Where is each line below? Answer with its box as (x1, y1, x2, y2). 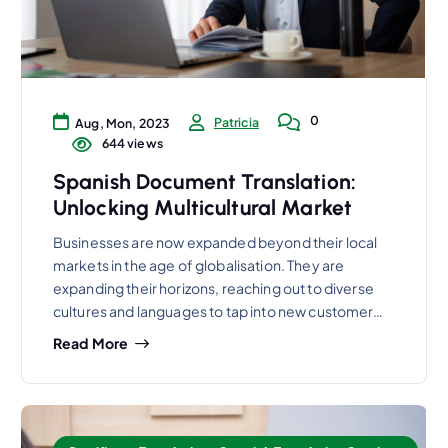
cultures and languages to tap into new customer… (52, 301, 383, 320)
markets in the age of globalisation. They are (52, 255, 345, 274)
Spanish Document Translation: (52, 168, 356, 194)
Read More (52, 334, 129, 353)
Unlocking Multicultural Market (52, 194, 353, 220)
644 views (99, 134, 163, 151)
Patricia (213, 114, 259, 131)
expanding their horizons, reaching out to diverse (52, 278, 374, 297)
